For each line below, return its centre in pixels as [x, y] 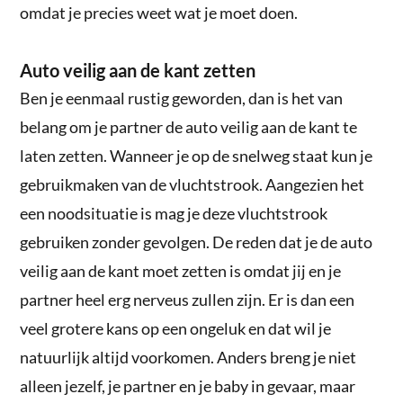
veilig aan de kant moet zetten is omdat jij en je [181, 270]
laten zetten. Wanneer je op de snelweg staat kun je [197, 155]
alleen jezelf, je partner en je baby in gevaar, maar [188, 385]
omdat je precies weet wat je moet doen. [159, 12]
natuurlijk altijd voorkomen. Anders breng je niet [188, 357]
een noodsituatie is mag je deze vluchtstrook [174, 213]
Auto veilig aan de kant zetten [138, 70]
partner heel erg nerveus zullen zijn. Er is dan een [188, 299]
